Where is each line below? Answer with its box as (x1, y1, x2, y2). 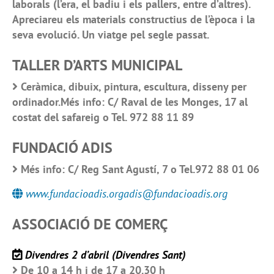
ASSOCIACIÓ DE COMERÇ (12, 215, 168, 234)
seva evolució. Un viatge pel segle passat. (12, 28, 209, 42)
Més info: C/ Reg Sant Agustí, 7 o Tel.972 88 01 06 (21, 162, 259, 177)
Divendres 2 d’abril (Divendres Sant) (25, 248, 186, 262)
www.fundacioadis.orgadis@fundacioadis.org (26, 187, 228, 201)
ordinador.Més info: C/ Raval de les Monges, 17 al (12, 95, 248, 109)
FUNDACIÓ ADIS (12, 138, 113, 158)
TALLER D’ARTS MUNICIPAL (12, 56, 182, 75)
